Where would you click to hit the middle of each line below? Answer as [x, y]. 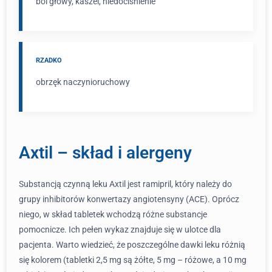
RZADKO [49, 60]
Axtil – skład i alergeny [105, 153]
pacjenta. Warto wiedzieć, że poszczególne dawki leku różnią [132, 245]
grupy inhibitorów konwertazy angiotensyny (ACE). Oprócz [129, 199]
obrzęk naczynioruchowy [83, 82]
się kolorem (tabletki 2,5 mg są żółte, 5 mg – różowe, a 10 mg [133, 260]
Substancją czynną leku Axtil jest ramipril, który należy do [125, 184]
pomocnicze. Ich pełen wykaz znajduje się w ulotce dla [120, 229]
